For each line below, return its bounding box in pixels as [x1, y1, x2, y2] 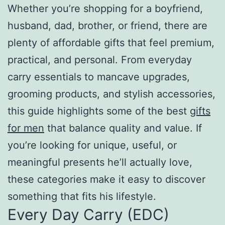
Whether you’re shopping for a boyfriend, [8, 2, 203, 15]
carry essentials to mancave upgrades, [8, 70, 190, 83]
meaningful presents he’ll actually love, [8, 156, 192, 168]
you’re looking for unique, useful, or [8, 139, 177, 151]
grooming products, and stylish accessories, [8, 87, 215, 100]
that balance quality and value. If [44, 122, 202, 134]
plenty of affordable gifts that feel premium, [8, 36, 214, 49]
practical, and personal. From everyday [8, 53, 192, 66]
